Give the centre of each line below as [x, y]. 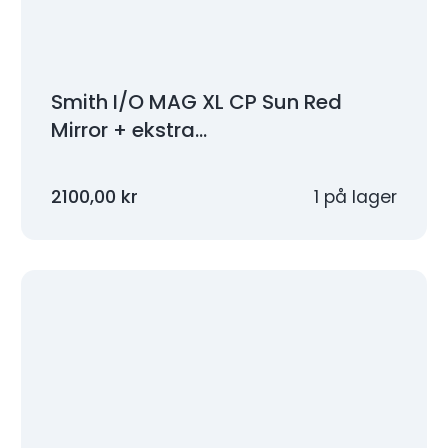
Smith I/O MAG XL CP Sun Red [197, 102]
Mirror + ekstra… [129, 130]
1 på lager [355, 197]
